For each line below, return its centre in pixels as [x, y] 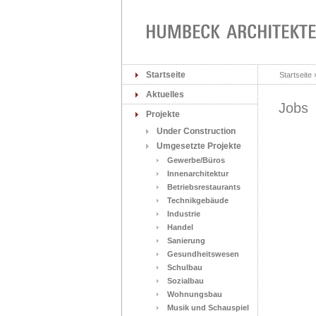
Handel [180, 227]
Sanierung [186, 241]
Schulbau [185, 267]
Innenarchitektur [198, 174]
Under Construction [196, 131]
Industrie [184, 214]
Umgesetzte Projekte [199, 146]
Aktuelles [165, 95]
